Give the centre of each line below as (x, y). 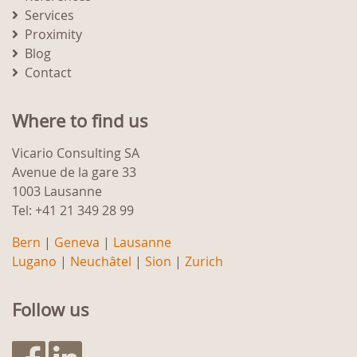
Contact (48, 73)
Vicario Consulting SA (76, 153)
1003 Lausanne (57, 192)
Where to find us (80, 121)
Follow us (51, 310)
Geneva (77, 243)
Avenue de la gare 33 (74, 173)
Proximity (53, 35)
